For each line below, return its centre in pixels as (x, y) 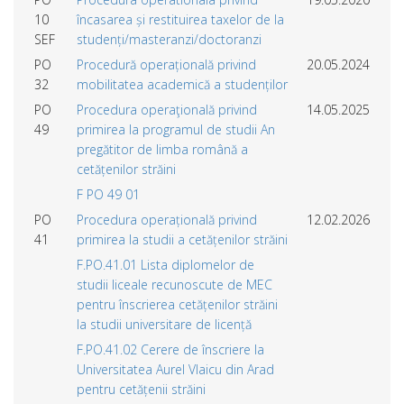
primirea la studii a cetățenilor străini (182, 239)
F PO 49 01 (108, 194)
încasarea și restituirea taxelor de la (180, 19)
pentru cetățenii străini (141, 389)
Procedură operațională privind (166, 64)
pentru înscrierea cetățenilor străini (177, 304)
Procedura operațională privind (167, 219)
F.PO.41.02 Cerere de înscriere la (170, 349)
